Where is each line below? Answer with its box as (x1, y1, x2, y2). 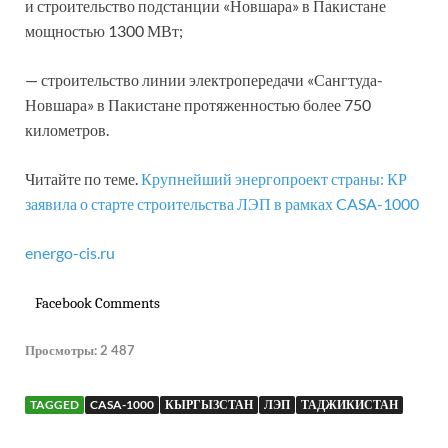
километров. (25, 119, 109, 139)
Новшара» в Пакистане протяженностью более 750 (25, 94, 371, 114)
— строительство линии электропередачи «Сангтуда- (25, 69, 383, 89)
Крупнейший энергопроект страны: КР (141, 168, 407, 188)
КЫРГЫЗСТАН (165, 396, 253, 412)
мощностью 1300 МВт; (25, 20, 183, 40)
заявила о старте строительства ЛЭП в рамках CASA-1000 (25, 193, 419, 213)
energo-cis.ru (25, 242, 115, 262)
